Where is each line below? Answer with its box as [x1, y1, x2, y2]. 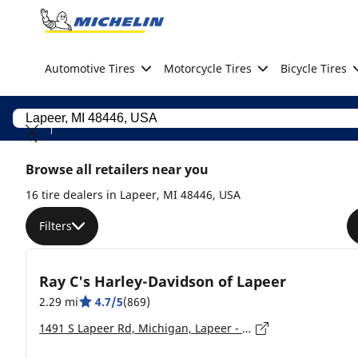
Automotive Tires [45, 61, 135, 76]
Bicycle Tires [280, 61, 347, 76]
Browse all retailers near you [26, 161, 209, 178]
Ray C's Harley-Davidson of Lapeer [39, 271, 286, 291]
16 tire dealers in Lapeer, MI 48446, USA [26, 187, 241, 202]
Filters [39, 218, 72, 233]
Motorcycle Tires [164, 61, 252, 76]
